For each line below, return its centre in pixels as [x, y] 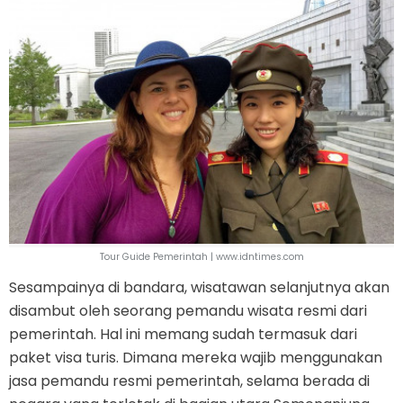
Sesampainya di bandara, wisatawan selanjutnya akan [199, 288]
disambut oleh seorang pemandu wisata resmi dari [188, 311]
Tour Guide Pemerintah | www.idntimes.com [201, 257]
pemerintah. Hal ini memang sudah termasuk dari [183, 335]
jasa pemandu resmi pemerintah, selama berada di [189, 381]
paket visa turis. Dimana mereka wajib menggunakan [196, 358]
